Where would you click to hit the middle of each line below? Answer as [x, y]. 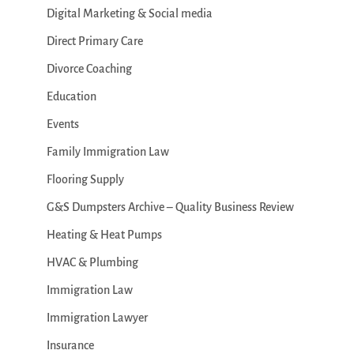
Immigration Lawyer [97, 318]
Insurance [70, 345]
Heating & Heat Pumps [104, 235]
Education [71, 96]
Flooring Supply [85, 179]
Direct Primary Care [94, 41]
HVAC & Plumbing [92, 262]
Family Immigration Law [107, 152]
